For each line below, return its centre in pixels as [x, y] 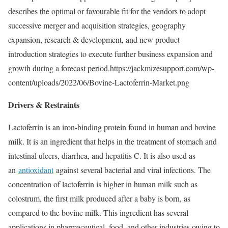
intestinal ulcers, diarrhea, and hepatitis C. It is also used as [102, 155]
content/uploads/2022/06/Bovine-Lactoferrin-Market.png [99, 82]
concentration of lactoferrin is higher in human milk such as [103, 184]
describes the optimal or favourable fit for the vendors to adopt [107, 11]
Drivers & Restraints [44, 105]
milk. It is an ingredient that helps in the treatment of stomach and [112, 141]
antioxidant [36, 170]
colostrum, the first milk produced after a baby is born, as [99, 198]
